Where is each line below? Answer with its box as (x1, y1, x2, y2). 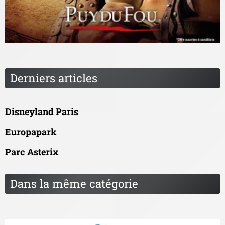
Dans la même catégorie (10, 176, 138, 191)
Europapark (5, 126, 57, 138)
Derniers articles (10, 71, 97, 86)
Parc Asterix (5, 146, 59, 158)
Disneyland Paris (5, 105, 78, 118)
